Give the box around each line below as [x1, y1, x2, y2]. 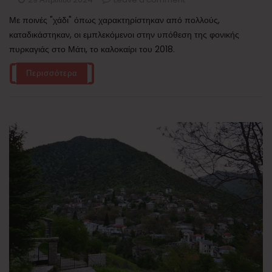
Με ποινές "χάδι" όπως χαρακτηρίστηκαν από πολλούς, [9, 13, 220, 26]
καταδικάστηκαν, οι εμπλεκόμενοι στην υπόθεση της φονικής [9, 28, 239, 41]
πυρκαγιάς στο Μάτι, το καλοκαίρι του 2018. [9, 42, 175, 55]
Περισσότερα [26, 67, 78, 79]
